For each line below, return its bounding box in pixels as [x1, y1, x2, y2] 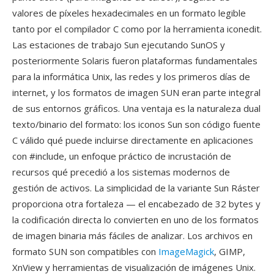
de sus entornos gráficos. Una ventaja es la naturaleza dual [12, 102, 261, 114]
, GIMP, [214, 245, 245, 257]
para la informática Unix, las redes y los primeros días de [12, 70, 250, 83]
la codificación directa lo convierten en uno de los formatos [12, 213, 259, 226]
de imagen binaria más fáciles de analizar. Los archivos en [12, 229, 253, 242]
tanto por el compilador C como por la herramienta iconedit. [12, 23, 262, 35]
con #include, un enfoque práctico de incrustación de [12, 150, 231, 162]
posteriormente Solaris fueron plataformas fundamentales [12, 54, 257, 67]
